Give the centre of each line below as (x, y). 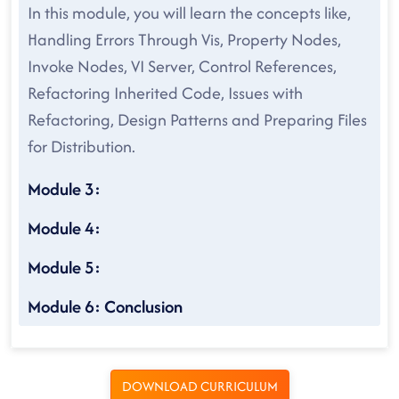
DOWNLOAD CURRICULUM (199, 386)
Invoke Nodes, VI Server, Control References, (182, 66)
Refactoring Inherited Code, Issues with (165, 93)
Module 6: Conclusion (105, 306)
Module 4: (64, 228)
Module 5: (64, 267)
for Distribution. (81, 147)
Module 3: (64, 189)
